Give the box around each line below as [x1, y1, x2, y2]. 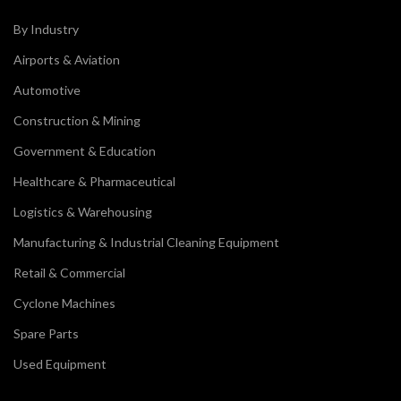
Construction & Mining [13, 113, 141, 129]
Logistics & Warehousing [13, 204, 152, 220]
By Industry [13, 21, 79, 38]
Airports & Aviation [13, 52, 120, 68]
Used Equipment [13, 356, 107, 372]
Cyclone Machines [13, 295, 115, 311]
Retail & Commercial [13, 265, 125, 281]
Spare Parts [13, 326, 79, 342]
